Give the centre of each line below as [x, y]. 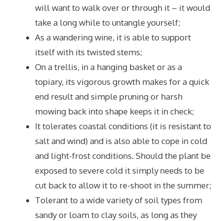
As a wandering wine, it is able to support [113, 37]
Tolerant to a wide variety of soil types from [119, 200]
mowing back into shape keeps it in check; [114, 111]
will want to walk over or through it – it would [123, 8]
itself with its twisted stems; [89, 52]
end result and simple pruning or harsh [109, 96]
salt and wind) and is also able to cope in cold [121, 141]
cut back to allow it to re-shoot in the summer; [123, 185]
